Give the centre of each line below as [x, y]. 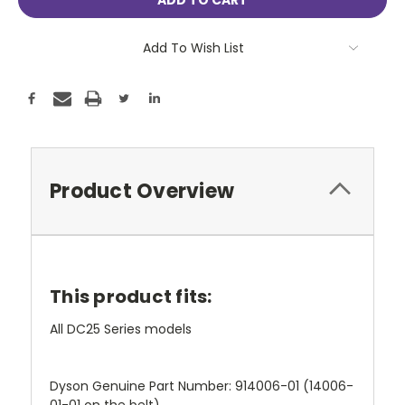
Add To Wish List [193, 48]
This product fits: [131, 296]
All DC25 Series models [121, 329]
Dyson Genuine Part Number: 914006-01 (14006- [202, 386]
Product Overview [142, 191]
